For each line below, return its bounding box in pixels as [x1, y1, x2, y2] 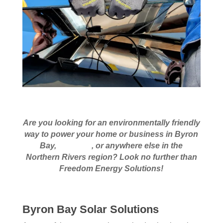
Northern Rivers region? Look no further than [25, 152, 197, 161]
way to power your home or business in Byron [24, 129, 199, 138]
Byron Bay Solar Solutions [22, 203, 159, 216]
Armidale [58, 141, 92, 150]
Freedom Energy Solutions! [59, 164, 164, 173]
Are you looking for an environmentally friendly [22, 118, 200, 127]
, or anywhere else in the [92, 141, 183, 150]
